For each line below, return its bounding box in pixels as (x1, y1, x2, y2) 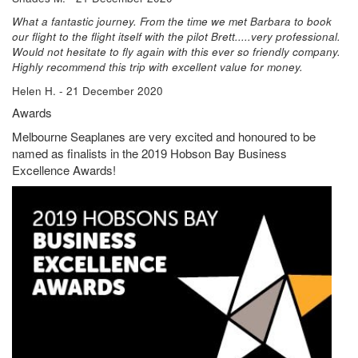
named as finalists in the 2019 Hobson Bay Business (12, 144, 287, 161)
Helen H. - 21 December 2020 (12, 82, 163, 98)
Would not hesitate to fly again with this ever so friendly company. (12, 44, 340, 60)
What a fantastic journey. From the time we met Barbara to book (12, 14, 332, 30)
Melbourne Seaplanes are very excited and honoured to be (12, 127, 316, 145)
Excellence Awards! (12, 161, 116, 178)
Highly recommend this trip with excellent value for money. (12, 59, 303, 75)
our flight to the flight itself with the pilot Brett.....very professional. (12, 29, 340, 45)
